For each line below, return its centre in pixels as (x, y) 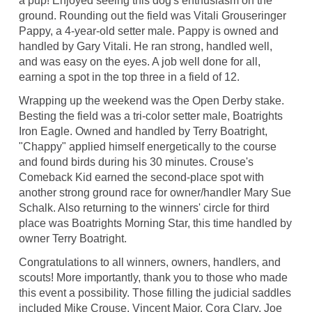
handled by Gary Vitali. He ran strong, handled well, (145, 47)
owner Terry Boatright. (72, 239)
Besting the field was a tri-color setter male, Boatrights (150, 116)
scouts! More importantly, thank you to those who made (153, 278)
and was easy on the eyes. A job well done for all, (139, 62)
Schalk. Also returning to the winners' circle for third (144, 208)
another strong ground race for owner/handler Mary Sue (155, 193)
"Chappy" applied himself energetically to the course (147, 147)
